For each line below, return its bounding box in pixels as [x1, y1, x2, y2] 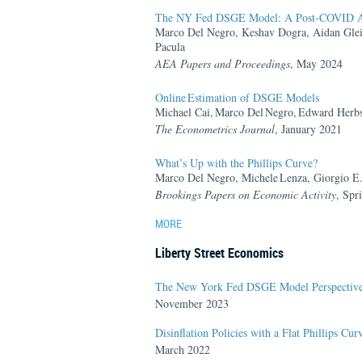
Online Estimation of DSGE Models [155, 90, 321, 105]
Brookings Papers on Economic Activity [155, 187, 336, 202]
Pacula [155, 39, 185, 54]
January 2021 [281, 121, 342, 137]
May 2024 [297, 56, 343, 71]
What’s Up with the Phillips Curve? [155, 155, 318, 170]
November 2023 [155, 296, 229, 311]
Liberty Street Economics [155, 244, 284, 262]
